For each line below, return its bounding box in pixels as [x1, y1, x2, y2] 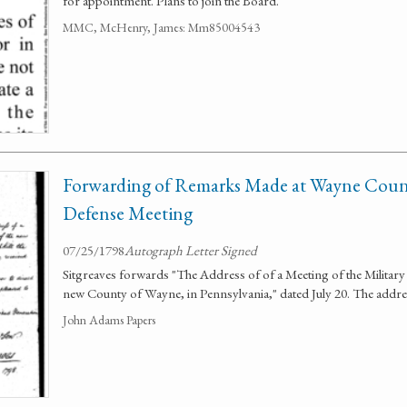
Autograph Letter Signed [124, 242, 257, 259]
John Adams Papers [63, 312, 155, 328]
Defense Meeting [63, 201, 193, 225]
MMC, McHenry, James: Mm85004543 [63, 19, 260, 35]
